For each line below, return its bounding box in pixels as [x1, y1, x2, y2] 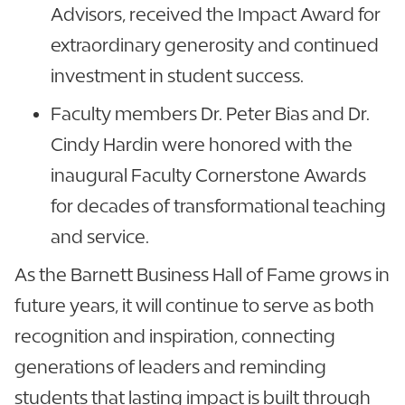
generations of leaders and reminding [14, 356, 326, 378]
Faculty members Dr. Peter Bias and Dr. [51, 103, 370, 125]
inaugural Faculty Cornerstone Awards [51, 165, 366, 186]
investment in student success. [51, 65, 311, 87]
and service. [51, 226, 153, 248]
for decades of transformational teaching [51, 195, 386, 217]
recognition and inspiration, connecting [14, 325, 335, 347]
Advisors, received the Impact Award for [51, 4, 381, 25]
